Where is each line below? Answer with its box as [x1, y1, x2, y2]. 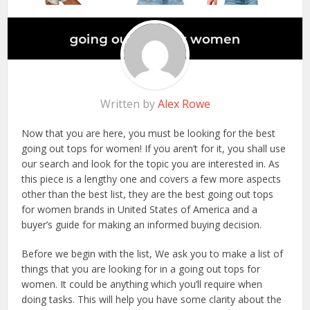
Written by [100, 96, 158, 112]
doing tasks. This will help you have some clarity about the [21, 293, 282, 307]
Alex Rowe [157, 96, 210, 112]
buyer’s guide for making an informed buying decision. [21, 218, 262, 232]
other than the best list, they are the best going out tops [21, 188, 274, 201]
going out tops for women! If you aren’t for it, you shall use [21, 142, 286, 156]
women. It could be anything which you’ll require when [21, 277, 263, 291]
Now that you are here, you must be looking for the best [21, 127, 276, 140]
